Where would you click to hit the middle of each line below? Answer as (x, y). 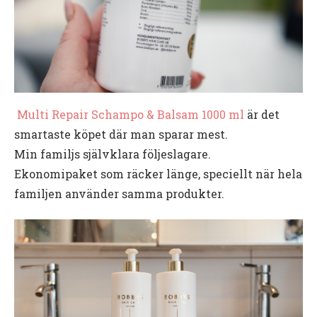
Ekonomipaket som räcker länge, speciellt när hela (158, 174)
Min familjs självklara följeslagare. (113, 154)
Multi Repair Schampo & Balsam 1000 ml (131, 114)
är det (262, 114)
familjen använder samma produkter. (119, 194)
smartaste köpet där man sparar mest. (121, 134)
